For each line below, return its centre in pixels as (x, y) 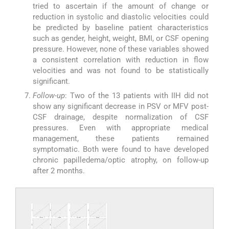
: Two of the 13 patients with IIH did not (136, 96)
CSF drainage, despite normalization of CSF (120, 117)
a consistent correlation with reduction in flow (120, 60)
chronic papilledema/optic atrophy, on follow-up (120, 160)
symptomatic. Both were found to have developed (120, 150)
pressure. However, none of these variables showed (120, 49)
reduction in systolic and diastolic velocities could (120, 17)
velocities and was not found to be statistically (120, 70)
